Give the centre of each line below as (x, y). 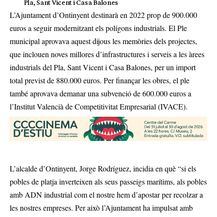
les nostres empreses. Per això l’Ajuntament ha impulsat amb (101, 208)
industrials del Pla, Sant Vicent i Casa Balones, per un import (103, 67)
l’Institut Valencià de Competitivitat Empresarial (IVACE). (99, 106)
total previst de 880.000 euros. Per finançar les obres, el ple (100, 80)
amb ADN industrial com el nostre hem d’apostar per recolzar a (106, 195)
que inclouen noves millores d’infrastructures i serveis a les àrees (107, 54)
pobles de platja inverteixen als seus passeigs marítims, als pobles (108, 182)
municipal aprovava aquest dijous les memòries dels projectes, (103, 41)
